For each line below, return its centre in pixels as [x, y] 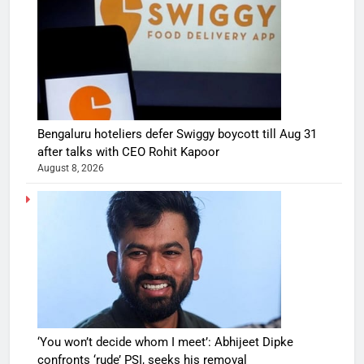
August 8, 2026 [71, 168]
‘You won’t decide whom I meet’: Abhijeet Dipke [165, 342]
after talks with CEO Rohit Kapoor [128, 152]
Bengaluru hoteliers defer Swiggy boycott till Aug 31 [177, 134]
